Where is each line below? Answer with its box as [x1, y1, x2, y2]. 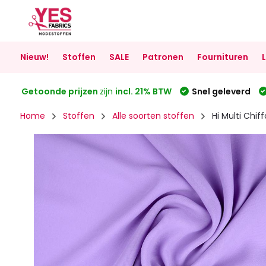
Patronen [142, 51, 183, 63]
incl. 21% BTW [115, 85, 172, 97]
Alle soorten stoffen [112, 110, 194, 122]
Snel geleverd [191, 85, 251, 97]
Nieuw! [20, 51, 49, 63]
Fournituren [197, 51, 248, 63]
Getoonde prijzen [21, 85, 100, 97]
